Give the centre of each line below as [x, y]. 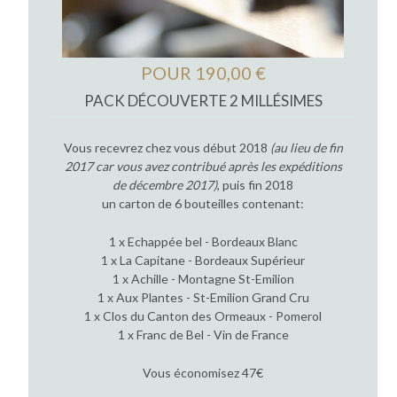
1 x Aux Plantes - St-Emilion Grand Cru [203, 298]
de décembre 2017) [165, 185]
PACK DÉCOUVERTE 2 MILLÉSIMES [203, 101]
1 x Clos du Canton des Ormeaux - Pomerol [203, 316]
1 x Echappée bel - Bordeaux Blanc [203, 242]
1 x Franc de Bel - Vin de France [203, 335]
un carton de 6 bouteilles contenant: [203, 204]
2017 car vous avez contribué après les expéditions [203, 167]
